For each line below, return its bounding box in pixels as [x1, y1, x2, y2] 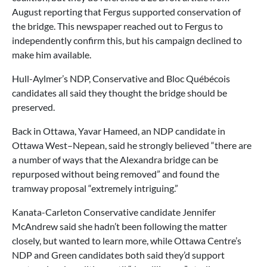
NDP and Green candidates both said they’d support [12, 249, 225, 260]
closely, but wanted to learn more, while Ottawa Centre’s [12, 235, 241, 246]
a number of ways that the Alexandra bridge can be [12, 154, 218, 165]
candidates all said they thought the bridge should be [12, 87, 227, 98]
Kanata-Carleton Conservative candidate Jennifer [12, 206, 216, 218]
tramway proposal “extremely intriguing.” [12, 182, 178, 194]
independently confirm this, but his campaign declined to [12, 35, 242, 46]
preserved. [12, 101, 55, 113]
